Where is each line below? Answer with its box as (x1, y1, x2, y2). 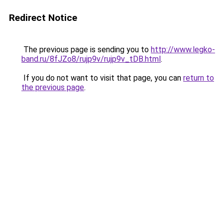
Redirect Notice (9, 12, 77, 23)
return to (183, 73, 214, 83)
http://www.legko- (151, 45, 215, 54)
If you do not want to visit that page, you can (21, 73, 183, 83)
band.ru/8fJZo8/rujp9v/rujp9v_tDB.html (21, 54, 161, 64)
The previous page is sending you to (21, 45, 151, 54)
